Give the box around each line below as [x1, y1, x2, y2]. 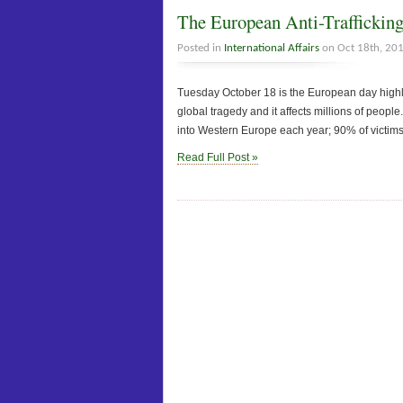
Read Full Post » [177, 150, 258, 164]
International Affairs [224, 41, 319, 54]
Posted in [177, 41, 224, 54]
